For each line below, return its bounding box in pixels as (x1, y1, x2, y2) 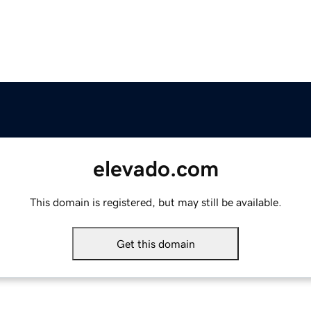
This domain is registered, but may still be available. (29, 196, 282, 208)
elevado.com (92, 158, 219, 180)
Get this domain (116, 238, 195, 250)
